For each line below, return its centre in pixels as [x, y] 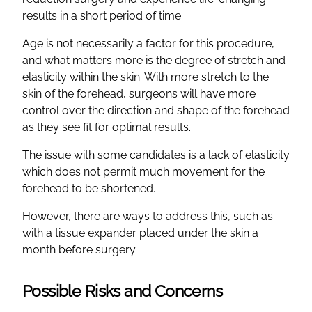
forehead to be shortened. [89, 188]
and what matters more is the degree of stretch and [154, 60]
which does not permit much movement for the [143, 171]
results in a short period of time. [103, 15]
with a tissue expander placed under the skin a [140, 233]
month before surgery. [80, 249]
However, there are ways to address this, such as [148, 216]
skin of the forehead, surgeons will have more [139, 93]
